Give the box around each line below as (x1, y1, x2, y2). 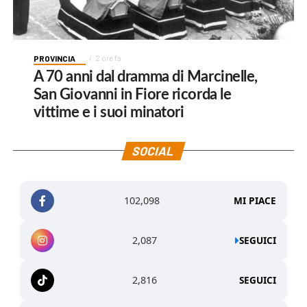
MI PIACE (234, 194, 277, 208)
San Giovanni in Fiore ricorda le (33, 86, 232, 102)
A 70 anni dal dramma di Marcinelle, (33, 69, 258, 84)
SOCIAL (131, 143, 177, 158)
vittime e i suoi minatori (33, 104, 184, 120)
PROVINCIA (33, 53, 75, 63)
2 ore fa (95, 53, 121, 62)
